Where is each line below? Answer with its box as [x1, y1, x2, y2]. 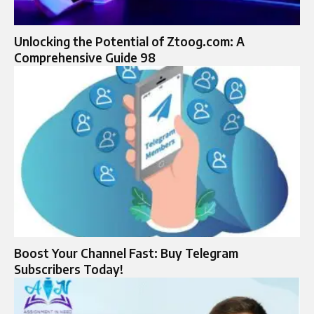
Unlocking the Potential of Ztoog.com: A [14, 33, 245, 49]
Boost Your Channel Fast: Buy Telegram [14, 245, 238, 261]
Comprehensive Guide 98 [14, 49, 156, 65]
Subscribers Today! [14, 261, 123, 278]
